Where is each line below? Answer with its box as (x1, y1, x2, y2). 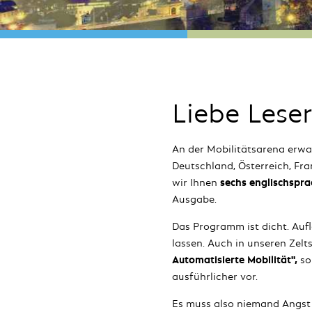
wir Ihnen (171, 175, 217, 189)
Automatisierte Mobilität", (171, 253, 300, 266)
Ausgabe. (171, 192, 217, 205)
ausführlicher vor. (171, 270, 263, 283)
